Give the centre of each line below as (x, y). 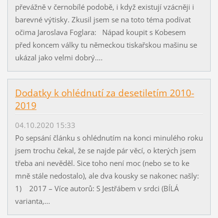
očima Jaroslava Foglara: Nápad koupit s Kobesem (100, 32)
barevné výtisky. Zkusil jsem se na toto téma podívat (103, 20)
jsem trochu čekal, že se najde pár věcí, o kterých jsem (105, 151)
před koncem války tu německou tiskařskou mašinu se (106, 45)
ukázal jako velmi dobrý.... (59, 58)
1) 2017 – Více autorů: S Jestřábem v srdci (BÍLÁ (97, 189)
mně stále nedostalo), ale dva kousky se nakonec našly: (107, 176)
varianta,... (32, 201)
